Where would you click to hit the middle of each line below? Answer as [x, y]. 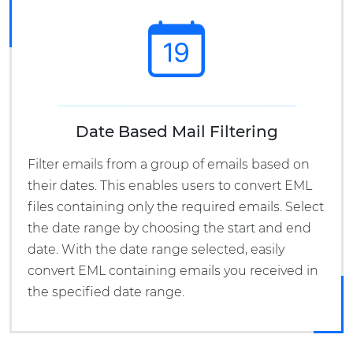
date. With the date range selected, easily [156, 250]
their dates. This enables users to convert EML [170, 186]
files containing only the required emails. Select [176, 207]
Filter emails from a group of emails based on [169, 165]
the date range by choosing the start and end [169, 229]
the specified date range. [106, 292]
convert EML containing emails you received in [173, 271]
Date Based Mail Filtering [176, 132]
